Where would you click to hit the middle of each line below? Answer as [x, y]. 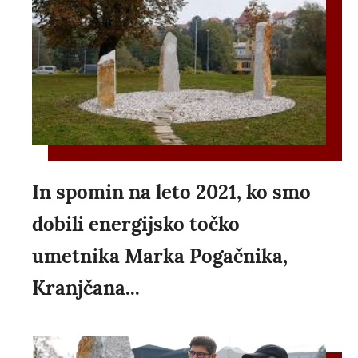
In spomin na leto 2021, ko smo [171, 193]
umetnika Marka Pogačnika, [160, 257]
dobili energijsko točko [136, 225]
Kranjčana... [86, 288]
